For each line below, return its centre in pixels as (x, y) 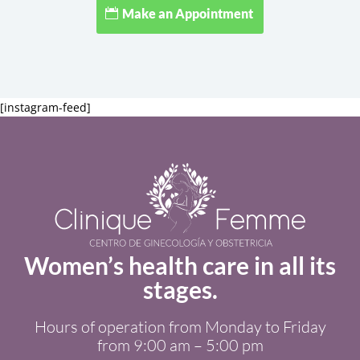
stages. (180, 289)
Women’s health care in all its (180, 265)
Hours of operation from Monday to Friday (180, 326)
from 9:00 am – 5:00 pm (180, 345)
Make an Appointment (187, 13)
